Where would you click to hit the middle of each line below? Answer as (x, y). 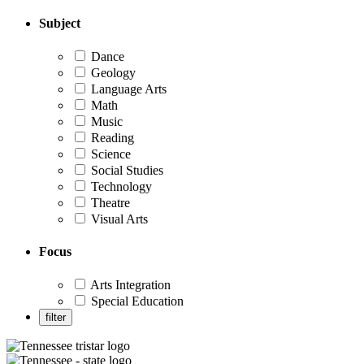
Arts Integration (129, 285)
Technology (120, 187)
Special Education (136, 301)
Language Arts (127, 89)
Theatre (109, 203)
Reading (111, 138)
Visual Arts (118, 219)
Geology (112, 73)
